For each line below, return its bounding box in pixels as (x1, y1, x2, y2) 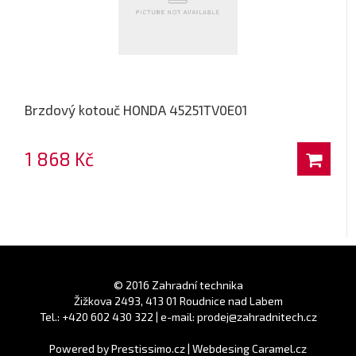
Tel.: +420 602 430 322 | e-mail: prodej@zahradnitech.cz (39, 310, 317, 323)
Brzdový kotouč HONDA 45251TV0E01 (25, 102, 248, 118)
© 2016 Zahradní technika (113, 278, 243, 292)
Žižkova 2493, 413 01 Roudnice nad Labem (73, 294, 283, 308)
